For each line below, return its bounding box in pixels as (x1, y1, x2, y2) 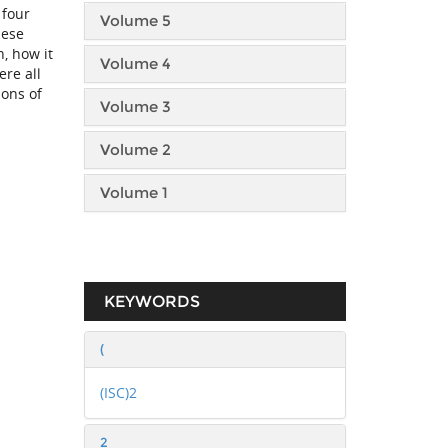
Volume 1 (99, 183, 168, 202)
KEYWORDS (103, 292, 200, 311)
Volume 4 (99, 54, 171, 73)
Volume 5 (99, 11, 171, 30)
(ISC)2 (99, 383, 137, 402)
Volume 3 (99, 97, 171, 116)
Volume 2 (99, 140, 171, 159)
